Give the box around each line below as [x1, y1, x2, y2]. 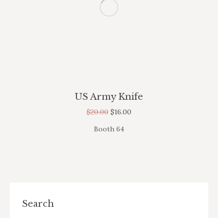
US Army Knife [74, 91, 143, 102]
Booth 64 [93, 125, 124, 133]
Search [22, 199, 54, 209]
